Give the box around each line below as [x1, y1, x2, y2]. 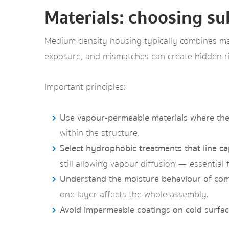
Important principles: [44, 80, 126, 95]
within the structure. [60, 126, 140, 141]
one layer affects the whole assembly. [60, 187, 209, 202]
